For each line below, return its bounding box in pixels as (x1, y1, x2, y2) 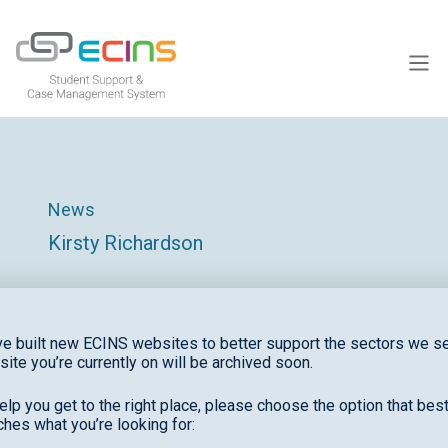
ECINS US (15, 34, 92, 55)
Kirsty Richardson (48, 230, 203, 255)
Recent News (48, 405, 155, 427)
